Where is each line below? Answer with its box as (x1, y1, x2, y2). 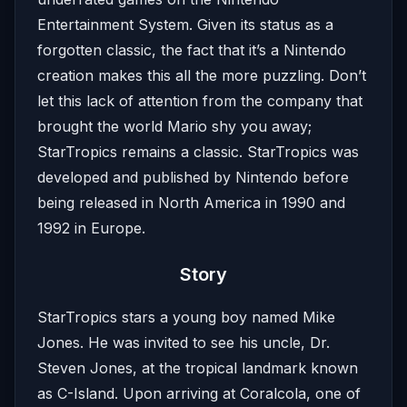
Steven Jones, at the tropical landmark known (37, 359, 358, 377)
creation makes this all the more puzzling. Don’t (37, 66, 366, 84)
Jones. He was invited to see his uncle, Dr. (37, 333, 330, 352)
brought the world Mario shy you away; (37, 117, 312, 135)
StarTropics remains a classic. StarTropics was (37, 143, 359, 161)
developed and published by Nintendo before (37, 168, 349, 186)
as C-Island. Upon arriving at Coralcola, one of (37, 384, 361, 402)
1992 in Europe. (37, 219, 145, 237)
